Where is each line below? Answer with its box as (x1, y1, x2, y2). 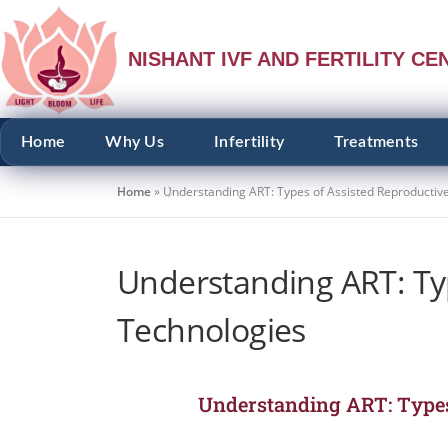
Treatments (334, 133, 419, 150)
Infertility (214, 133, 285, 150)
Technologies (117, 307, 306, 351)
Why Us (105, 133, 165, 150)
